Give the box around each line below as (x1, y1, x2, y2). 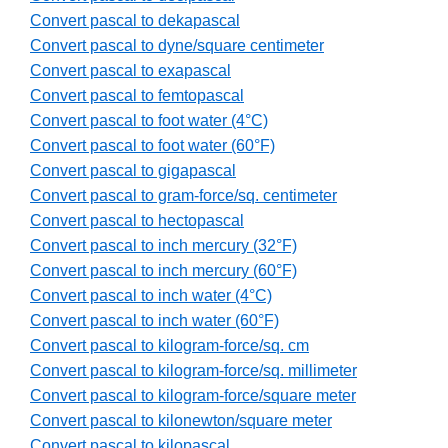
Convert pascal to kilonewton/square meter (30, 412, 332, 430)
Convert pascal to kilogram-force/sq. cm (30, 337, 309, 355)
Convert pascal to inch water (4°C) (30, 287, 272, 305)
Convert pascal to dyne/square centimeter (30, 37, 324, 55)
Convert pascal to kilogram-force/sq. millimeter (30, 362, 357, 380)
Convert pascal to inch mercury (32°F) (30, 237, 297, 255)
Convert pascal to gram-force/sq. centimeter (30, 187, 337, 205)
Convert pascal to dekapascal (30, 12, 240, 30)
